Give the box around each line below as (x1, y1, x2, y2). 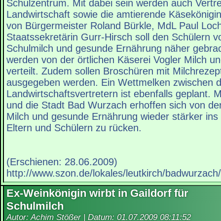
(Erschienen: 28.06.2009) (6, 156, 117, 168)
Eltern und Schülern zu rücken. (6, 122, 142, 134)
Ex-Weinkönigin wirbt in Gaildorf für (6, 187, 188, 200)
